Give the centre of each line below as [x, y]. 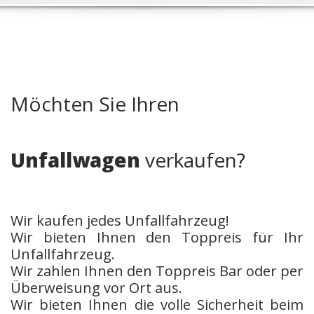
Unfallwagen [75, 160]
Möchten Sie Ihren [95, 104]
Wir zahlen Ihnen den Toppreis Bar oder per [157, 271]
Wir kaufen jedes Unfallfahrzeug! [120, 220]
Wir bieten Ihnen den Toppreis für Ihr [157, 237]
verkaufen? [193, 160]
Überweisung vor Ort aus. [96, 288]
